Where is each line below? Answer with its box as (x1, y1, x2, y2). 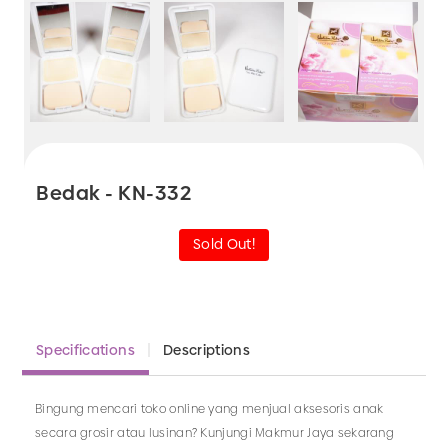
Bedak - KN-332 (36, 178, 191, 207)
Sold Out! (192, 234, 256, 254)
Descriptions (162, 339, 251, 360)
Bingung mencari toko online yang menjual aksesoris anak (35, 400, 384, 417)
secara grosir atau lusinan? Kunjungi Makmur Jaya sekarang (35, 424, 395, 441)
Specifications (36, 339, 135, 360)
